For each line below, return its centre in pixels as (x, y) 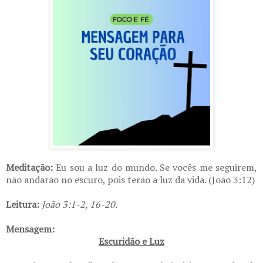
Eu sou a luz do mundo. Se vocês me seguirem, (155, 167)
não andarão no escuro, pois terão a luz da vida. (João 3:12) (130, 179)
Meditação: (29, 167)
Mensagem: (30, 229)
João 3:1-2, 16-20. (80, 204)
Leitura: (23, 204)
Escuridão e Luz (131, 241)
